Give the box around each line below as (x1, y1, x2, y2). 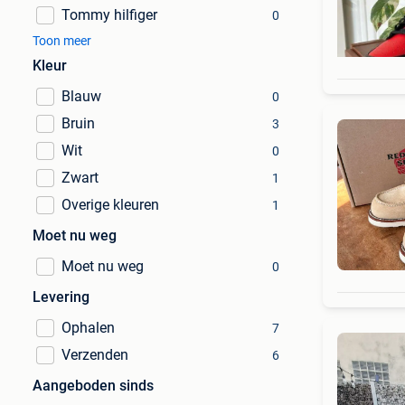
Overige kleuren (61, 196, 159, 213)
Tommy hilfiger (61, 6, 157, 24)
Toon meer (33, 33, 91, 48)
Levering (33, 288, 89, 306)
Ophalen (61, 319, 115, 336)
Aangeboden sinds (33, 377, 154, 394)
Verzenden (61, 346, 128, 363)
